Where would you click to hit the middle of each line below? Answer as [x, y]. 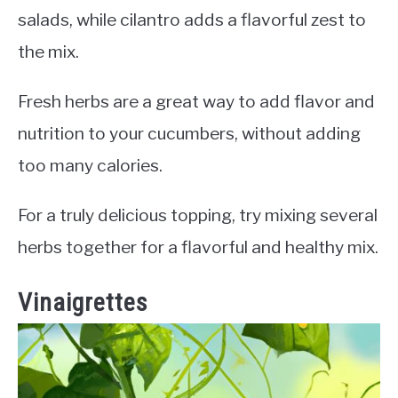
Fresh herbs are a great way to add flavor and [196, 102]
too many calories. [90, 166]
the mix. [48, 52]
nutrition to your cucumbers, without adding [189, 134]
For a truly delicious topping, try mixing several [198, 215]
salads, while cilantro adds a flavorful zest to [192, 20]
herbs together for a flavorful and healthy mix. [198, 247]
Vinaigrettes [83, 302]
